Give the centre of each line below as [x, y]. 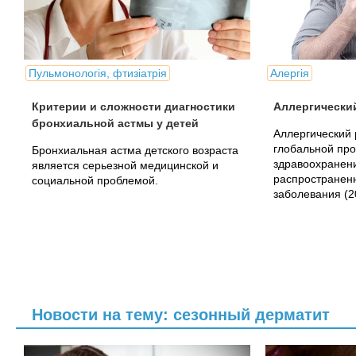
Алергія [290, 73]
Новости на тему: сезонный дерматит [181, 315]
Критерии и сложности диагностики [133, 106]
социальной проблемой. [95, 180]
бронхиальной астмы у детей [115, 123]
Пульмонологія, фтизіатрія [98, 73]
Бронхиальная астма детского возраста [135, 150]
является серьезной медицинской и [125, 165]
